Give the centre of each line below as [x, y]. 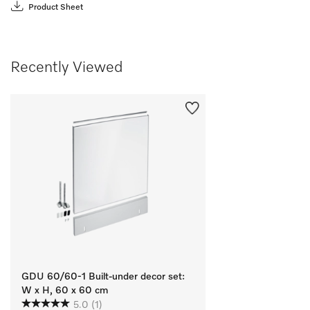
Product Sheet [56, 7]
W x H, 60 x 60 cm [65, 290]
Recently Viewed [66, 67]
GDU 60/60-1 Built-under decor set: [103, 276]
